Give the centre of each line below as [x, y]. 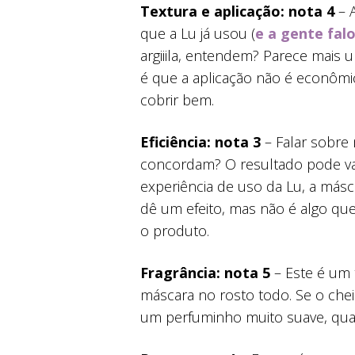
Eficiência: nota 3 [200, 141]
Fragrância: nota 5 [205, 272]
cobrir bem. [177, 99]
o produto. [175, 230]
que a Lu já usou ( [198, 33]
